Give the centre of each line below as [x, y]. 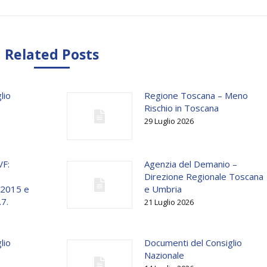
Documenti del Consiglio [193, 243]
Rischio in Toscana [181, 108]
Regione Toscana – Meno [196, 95]
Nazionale [164, 255]
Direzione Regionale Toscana [204, 176]
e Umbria [163, 189]
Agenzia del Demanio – [190, 164]
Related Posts [52, 54]
